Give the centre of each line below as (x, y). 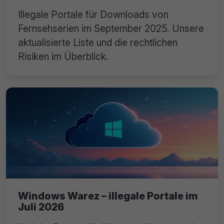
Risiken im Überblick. (63, 56)
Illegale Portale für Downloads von (93, 14)
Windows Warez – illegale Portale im (108, 196)
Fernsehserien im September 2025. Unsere (111, 28)
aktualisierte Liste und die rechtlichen (98, 42)
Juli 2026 (41, 207)
